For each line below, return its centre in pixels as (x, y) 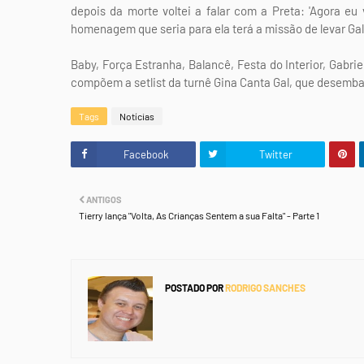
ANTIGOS (104, 199)
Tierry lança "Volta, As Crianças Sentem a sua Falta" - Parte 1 (199, 215)
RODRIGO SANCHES (264, 288)
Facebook (146, 154)
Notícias (137, 116)
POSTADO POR (194, 288)
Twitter (275, 154)
